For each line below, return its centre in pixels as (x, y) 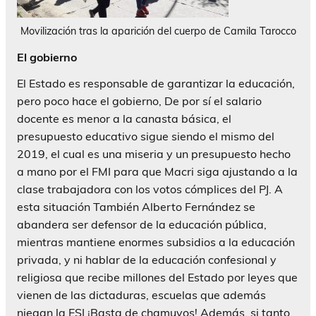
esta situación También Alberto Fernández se (136, 207)
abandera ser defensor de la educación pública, (142, 225)
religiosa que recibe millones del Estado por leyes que (157, 278)
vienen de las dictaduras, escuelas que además (141, 295)
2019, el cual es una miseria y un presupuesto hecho (154, 154)
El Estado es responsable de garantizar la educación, (156, 84)
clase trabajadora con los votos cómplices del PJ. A (150, 189)
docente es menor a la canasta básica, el (124, 119)
